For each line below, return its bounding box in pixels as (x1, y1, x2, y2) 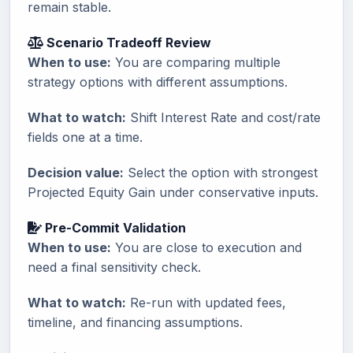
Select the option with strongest (124, 165, 318, 180)
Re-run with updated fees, (126, 295, 286, 310)
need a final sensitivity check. (28, 259, 201, 275)
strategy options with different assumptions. (28, 74, 288, 90)
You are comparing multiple (111, 54, 281, 70)
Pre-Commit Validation (42, 220, 186, 236)
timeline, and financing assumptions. (28, 314, 243, 330)
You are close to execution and (111, 240, 302, 255)
